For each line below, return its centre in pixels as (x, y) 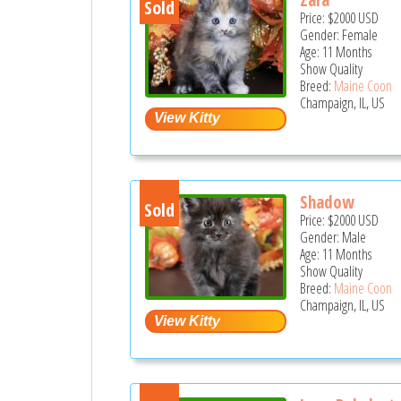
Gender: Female (339, 34)
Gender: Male (333, 238)
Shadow (328, 203)
